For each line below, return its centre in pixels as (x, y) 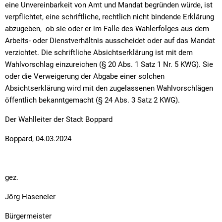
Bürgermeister (28, 216)
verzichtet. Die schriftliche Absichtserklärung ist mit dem (99, 52)
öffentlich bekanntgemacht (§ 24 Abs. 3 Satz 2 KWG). (92, 100)
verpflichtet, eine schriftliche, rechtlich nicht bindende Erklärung (110, 17)
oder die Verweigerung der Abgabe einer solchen (85, 76)
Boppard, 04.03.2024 (38, 139)
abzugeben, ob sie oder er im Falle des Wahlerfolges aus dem (107, 28)
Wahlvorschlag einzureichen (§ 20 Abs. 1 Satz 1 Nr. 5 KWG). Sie (109, 64)
